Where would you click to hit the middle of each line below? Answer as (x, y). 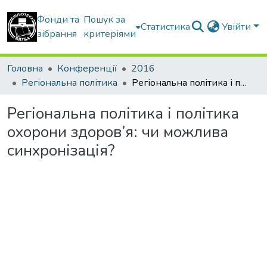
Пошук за (105, 20)
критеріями (110, 34)
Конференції (87, 69)
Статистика (166, 27)
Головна (25, 69)
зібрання (57, 34)
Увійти (238, 27)
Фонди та (58, 20)
